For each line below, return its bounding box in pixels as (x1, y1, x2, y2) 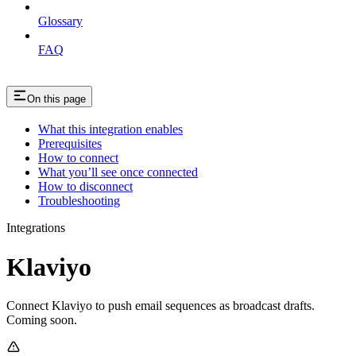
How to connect (38, 151, 118, 165)
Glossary (38, 14, 83, 28)
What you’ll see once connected (38, 165, 198, 180)
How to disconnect (38, 180, 133, 194)
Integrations (6, 221, 65, 235)
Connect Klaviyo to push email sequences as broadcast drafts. (6, 299, 315, 313)
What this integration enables (38, 122, 183, 137)
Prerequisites (38, 137, 102, 151)
